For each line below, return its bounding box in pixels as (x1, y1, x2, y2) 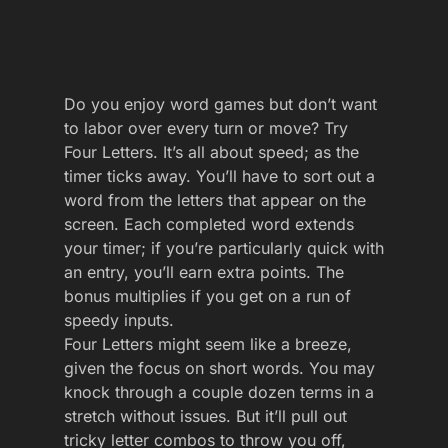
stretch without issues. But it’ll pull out (64, 406, 347, 427)
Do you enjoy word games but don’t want (64, 94, 377, 115)
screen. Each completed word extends (64, 214, 354, 235)
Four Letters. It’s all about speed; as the (64, 142, 359, 163)
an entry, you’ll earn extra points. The (64, 262, 344, 283)
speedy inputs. (64, 310, 174, 331)
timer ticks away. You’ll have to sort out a (64, 166, 375, 187)
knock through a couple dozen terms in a (64, 382, 374, 403)
